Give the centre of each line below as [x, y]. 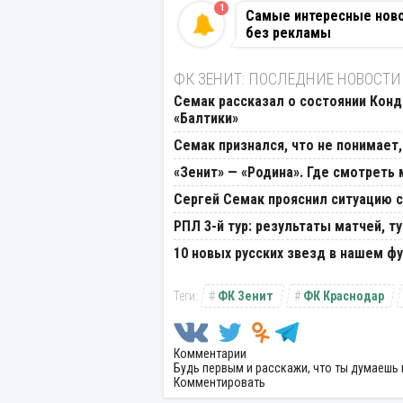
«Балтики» [206, 118]
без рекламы [288, 32]
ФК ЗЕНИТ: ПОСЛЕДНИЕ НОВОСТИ [287, 78]
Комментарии [210, 353]
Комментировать [219, 382]
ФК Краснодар [344, 296]
